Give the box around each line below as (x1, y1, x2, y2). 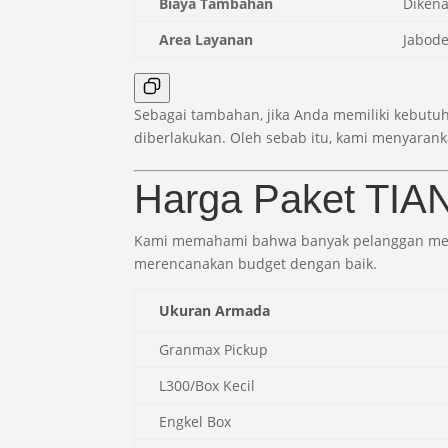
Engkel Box (159, 411, 232, 431)
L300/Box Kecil (159, 375, 256, 395)
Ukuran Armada (159, 300, 271, 320)
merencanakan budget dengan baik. (134, 253, 378, 273)
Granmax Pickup (159, 339, 269, 359)
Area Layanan (159, 29, 254, 49)
